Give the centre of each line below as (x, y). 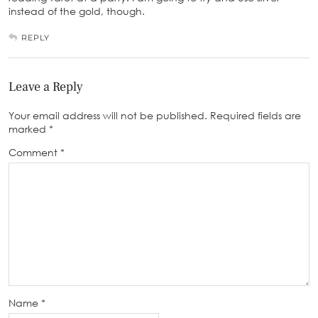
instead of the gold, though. (77, 11)
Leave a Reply (46, 87)
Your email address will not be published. (108, 116)
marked (29, 129)
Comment (34, 153)
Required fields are (256, 116)
